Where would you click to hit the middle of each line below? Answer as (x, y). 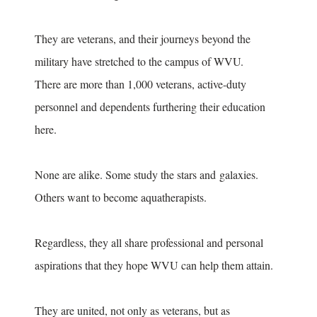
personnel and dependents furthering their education (150, 106)
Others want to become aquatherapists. (124, 197)
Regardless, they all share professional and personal (149, 242)
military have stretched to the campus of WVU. (143, 61)
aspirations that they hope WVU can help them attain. (157, 265)
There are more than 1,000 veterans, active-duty (140, 84)
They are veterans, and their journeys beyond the (143, 39)
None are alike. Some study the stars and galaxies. (146, 174)
